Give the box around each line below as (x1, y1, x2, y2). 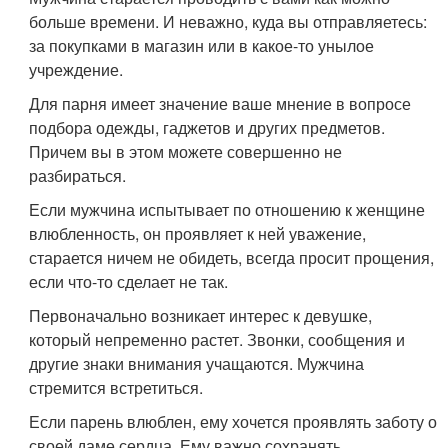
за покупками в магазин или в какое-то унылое (29, 33, 375, 57)
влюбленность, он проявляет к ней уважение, (29, 221, 367, 245)
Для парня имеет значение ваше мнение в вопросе (29, 91, 412, 115)
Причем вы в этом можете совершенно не (29, 139, 343, 163)
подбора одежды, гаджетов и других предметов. (29, 115, 386, 139)
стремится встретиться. (29, 375, 204, 399)
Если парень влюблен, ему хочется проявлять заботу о (29, 409, 438, 433)
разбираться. (29, 163, 127, 187)
